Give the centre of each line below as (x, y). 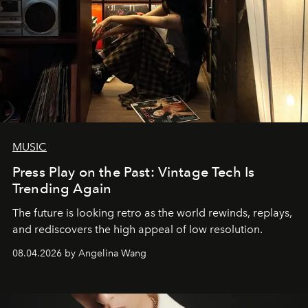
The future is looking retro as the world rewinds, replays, (152, 213)
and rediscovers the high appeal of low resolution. (137, 230)
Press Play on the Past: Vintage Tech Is (134, 172)
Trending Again (62, 189)
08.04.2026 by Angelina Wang (79, 254)
